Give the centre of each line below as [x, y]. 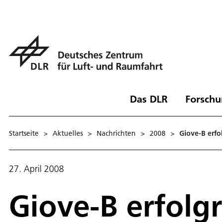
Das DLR [148, 99]
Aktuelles [68, 133]
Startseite [24, 133]
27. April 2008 [36, 169]
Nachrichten [116, 133]
